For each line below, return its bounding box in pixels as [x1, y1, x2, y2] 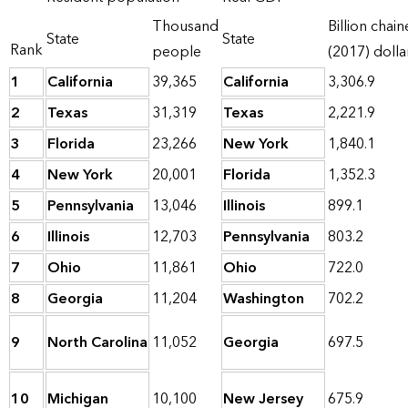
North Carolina [47, 330, 148, 356]
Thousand [152, 14, 219, 40]
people [152, 39, 201, 66]
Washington [223, 286, 304, 312]
